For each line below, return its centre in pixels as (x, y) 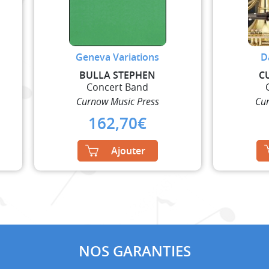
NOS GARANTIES (134, 251)
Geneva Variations (118, 57)
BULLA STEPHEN (118, 75)
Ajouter (128, 150)
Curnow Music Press (117, 101)
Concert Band (118, 87)
